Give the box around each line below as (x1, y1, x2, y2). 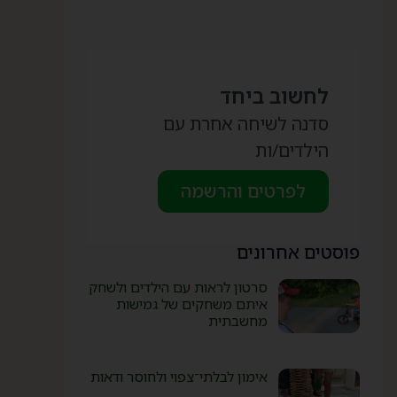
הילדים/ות (255, 138, 329, 162)
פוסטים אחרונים (237, 240, 360, 264)
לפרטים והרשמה (181, 179, 306, 203)
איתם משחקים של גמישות (115, 294, 268, 314)
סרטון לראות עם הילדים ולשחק (88, 277, 268, 297)
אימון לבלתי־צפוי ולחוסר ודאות (90, 367, 268, 386)
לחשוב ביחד (220, 82, 329, 110)
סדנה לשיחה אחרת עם (163, 112, 329, 136)
